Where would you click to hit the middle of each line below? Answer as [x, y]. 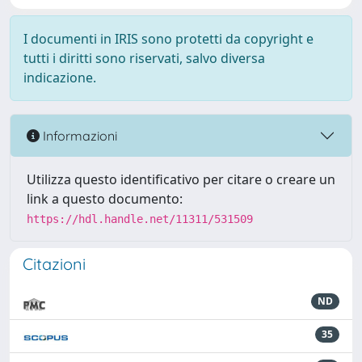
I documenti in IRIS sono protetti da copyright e [168, 39]
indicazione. [60, 78]
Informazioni [78, 135]
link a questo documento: [105, 199]
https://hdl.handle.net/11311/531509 [140, 219]
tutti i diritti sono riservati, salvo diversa [144, 58]
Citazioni [54, 264]
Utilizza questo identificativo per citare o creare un [181, 179]
